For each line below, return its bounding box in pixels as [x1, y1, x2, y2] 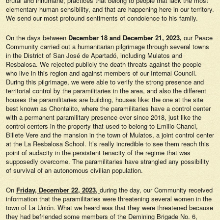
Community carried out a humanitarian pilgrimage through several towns [6, 42, 209, 51]
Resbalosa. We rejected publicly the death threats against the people [6, 59, 201, 69]
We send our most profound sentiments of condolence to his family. [6, 13, 198, 23]
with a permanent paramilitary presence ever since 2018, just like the [6, 112, 201, 122]
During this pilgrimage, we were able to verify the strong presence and [6, 77, 204, 86]
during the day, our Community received [100, 185, 213, 194]
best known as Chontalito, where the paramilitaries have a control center [6, 104, 211, 113]
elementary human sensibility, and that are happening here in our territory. [6, 4, 214, 14]
